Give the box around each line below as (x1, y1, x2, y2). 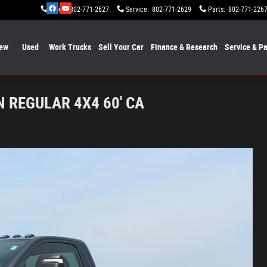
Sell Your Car (98, 42, 144, 52)
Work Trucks (49, 42, 91, 52)
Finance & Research (151, 42, 218, 52)
